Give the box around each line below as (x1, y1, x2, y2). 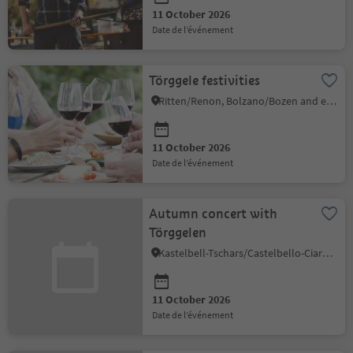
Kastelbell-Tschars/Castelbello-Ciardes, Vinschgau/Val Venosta (322, 246, 333, 260)
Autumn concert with (149, 206, 278, 222)
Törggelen (149, 225, 207, 241)
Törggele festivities (149, 72, 261, 89)
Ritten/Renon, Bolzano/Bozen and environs (326, 94, 337, 108)
